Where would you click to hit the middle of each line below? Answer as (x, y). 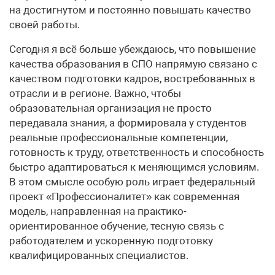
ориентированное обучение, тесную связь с (117, 226)
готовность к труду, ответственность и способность (137, 152)
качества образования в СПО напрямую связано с (133, 64)
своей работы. (45, 24)
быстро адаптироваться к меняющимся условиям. (134, 167)
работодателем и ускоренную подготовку (111, 240)
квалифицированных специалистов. (99, 255)
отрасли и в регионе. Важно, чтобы (95, 93)
